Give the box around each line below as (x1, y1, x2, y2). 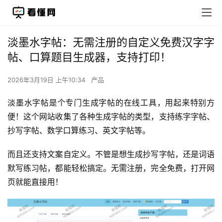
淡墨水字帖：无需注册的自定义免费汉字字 (7, 36, 215, 49)
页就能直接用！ (7, 177, 63, 187)
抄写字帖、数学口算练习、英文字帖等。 (7, 125, 150, 135)
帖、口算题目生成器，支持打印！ (7, 51, 171, 63)
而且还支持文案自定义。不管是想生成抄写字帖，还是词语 (7, 149, 215, 159)
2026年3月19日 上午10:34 (7, 76, 87, 84)
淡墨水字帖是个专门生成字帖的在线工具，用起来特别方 (7, 98, 215, 108)
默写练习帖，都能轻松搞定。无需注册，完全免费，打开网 (7, 163, 215, 173)
